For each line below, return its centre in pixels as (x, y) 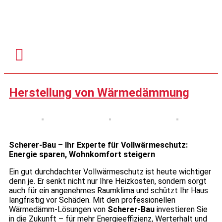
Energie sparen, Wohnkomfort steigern (82, 155)
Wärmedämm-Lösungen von (58, 210)
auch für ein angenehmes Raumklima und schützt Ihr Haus (109, 191)
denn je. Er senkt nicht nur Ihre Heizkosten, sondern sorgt (108, 181)
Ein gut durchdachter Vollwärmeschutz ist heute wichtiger (110, 172)
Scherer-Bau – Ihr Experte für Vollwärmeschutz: (98, 145)
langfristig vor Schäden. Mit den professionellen (92, 200)
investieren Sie (181, 210)
